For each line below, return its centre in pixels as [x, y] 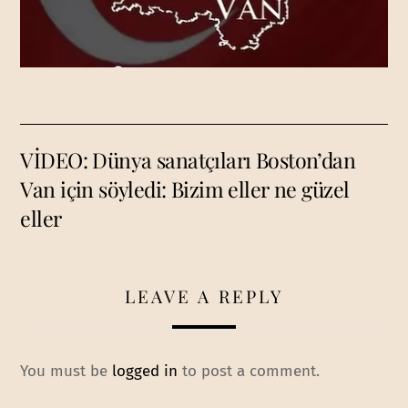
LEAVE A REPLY [204, 296]
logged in [145, 372]
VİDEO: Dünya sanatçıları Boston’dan [188, 159]
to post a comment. [249, 372]
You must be [66, 372]
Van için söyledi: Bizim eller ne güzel [185, 189]
